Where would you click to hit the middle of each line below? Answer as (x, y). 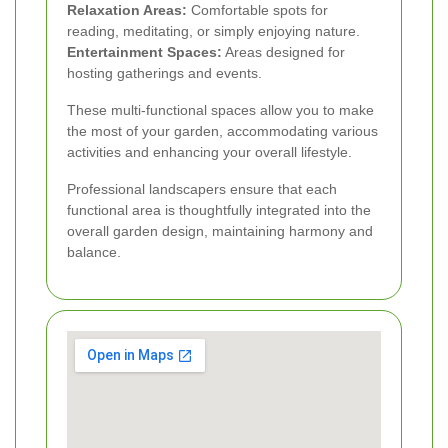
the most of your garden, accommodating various (222, 130)
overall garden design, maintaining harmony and (220, 230)
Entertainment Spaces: (144, 51)
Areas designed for (283, 51)
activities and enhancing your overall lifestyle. (209, 151)
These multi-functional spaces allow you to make (220, 109)
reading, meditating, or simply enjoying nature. (213, 30)
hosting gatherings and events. (164, 72)
